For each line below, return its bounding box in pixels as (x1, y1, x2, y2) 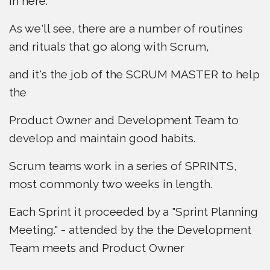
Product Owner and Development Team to (9, 113, 239, 127)
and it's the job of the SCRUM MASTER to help (9, 67, 260, 81)
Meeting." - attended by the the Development (9, 223, 251, 236)
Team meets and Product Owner (9, 241, 184, 254)
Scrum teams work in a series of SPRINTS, (9, 159, 237, 172)
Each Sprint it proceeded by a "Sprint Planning (9, 205, 258, 218)
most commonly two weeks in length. (9, 177, 212, 190)
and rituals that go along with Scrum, (9, 40, 209, 53)
